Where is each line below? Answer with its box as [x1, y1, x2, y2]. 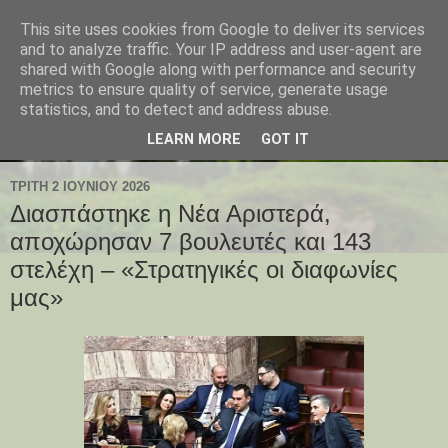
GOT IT [261, 131, 309, 149]
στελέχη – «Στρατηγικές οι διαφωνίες [10, 256, 398, 284]
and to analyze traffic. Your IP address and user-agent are [20, 40, 422, 59]
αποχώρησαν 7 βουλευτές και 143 [10, 228, 371, 256]
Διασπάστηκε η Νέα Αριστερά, [10, 200, 331, 228]
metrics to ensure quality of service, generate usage [20, 80, 388, 99]
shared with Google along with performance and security [20, 60, 416, 79]
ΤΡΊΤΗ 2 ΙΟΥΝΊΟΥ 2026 [10, 178, 150, 194]
